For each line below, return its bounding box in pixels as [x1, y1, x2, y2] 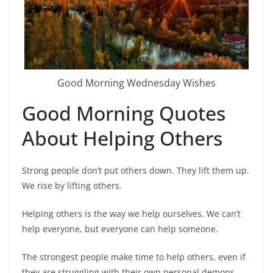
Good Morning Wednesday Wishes [57, 76, 216, 90]
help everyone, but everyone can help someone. [22, 223, 218, 235]
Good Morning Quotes [22, 100, 225, 127]
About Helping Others [22, 125, 222, 152]
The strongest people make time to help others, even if [22, 251, 246, 263]
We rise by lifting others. [22, 180, 122, 192]
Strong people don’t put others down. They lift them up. [22, 165, 249, 177]
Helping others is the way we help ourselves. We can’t [22, 208, 241, 220]
